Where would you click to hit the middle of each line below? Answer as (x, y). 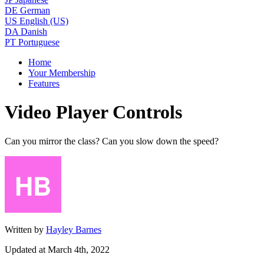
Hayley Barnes (74, 229)
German (35, 10)
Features (44, 83)
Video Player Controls (93, 112)
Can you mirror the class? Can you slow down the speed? (112, 141)
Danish (34, 32)
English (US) (44, 21)
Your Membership (62, 73)
